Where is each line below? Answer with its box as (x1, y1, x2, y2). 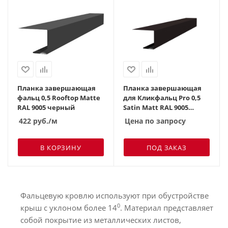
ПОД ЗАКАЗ (147, 142, 187, 152)
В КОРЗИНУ (40, 142, 81, 152)
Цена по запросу (125, 116, 186, 126)
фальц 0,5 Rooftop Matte (17, 93, 100, 102)
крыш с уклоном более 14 (20, 202, 117, 213)
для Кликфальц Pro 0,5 (123, 93, 201, 102)
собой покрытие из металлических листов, (20, 214, 181, 225)
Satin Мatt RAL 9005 (123, 102, 188, 112)
